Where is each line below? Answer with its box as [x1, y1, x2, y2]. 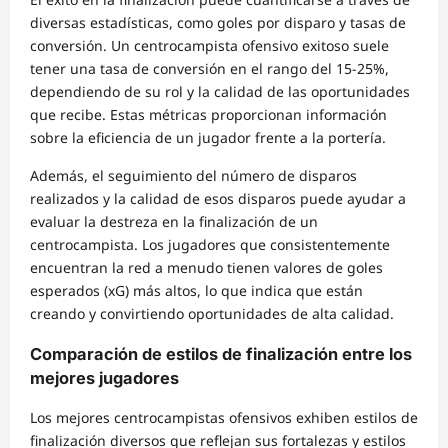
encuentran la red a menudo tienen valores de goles [30, 258, 383, 278]
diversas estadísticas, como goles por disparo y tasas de [30, 13, 406, 33]
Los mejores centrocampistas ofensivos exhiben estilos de [30, 408, 418, 428]
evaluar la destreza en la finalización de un [30, 212, 318, 232]
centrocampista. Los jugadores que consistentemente [30, 235, 390, 255]
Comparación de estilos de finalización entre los [30, 343, 412, 364]
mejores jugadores [30, 367, 179, 388]
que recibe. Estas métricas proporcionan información [30, 105, 387, 125]
